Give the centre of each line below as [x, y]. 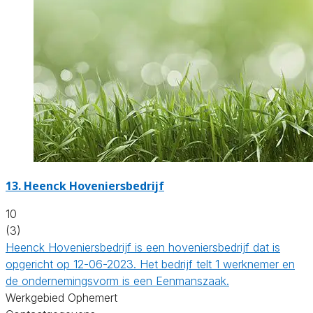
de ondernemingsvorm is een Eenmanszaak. [117, 281]
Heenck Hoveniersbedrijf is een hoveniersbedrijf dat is [143, 247]
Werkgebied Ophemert [61, 297]
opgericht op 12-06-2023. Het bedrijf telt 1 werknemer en [150, 264]
